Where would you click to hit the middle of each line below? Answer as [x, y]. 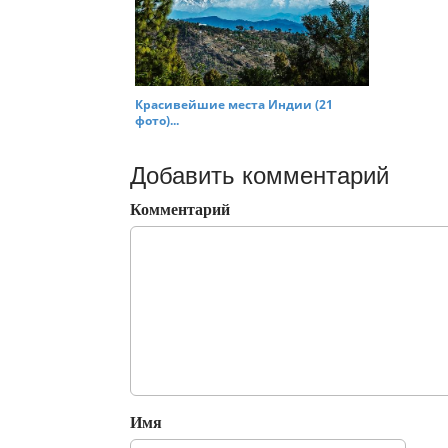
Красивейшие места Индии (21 [234, 104]
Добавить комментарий [259, 175]
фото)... [157, 120]
